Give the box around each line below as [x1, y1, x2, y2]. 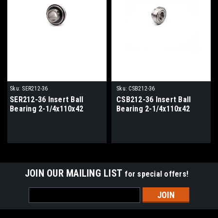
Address [29, 198, 55, 206]
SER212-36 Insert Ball [10, 94, 84, 104]
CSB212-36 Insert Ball [116, 94, 191, 104]
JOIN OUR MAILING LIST [24, 167, 125, 179]
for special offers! [125, 169, 189, 179]
